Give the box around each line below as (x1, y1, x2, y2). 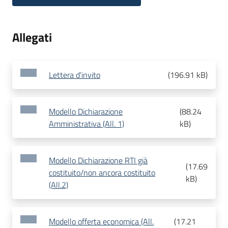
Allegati (12, 28, 52, 47)
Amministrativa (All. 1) (49, 118, 124, 130)
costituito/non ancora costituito (49, 166, 155, 179)
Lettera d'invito (49, 69, 100, 81)
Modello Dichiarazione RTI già (49, 154, 148, 167)
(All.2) (49, 179, 68, 191)
